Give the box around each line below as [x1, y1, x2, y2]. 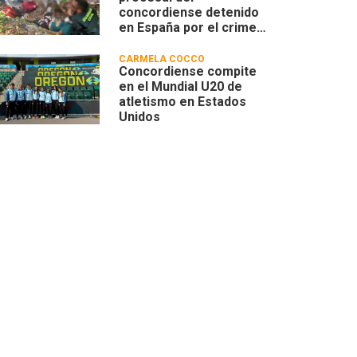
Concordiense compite [119, 64, 257, 80]
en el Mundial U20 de [119, 79, 243, 95]
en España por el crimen [119, 20, 265, 36]
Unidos [119, 109, 161, 125]
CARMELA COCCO [119, 53, 206, 65]
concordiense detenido [119, 5, 260, 21]
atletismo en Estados [119, 94, 247, 110]
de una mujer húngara [119, 35, 250, 51]
